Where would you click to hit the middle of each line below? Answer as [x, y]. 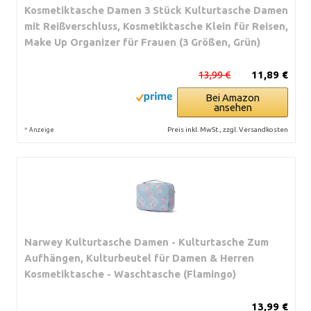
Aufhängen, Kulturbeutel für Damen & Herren [139, 258]
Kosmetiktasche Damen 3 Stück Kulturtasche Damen [156, 10]
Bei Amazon [233, 97]
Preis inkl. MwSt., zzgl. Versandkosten [228, 129]
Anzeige [42, 129]
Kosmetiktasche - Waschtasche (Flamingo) [130, 274]
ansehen [233, 107]
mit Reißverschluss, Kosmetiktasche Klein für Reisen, [156, 26]
